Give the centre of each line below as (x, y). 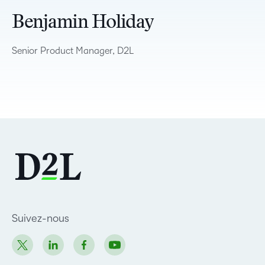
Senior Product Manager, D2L (73, 51)
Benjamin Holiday (83, 23)
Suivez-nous (41, 218)
